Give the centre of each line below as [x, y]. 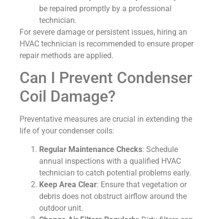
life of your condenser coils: [67, 131]
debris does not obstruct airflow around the [113, 197]
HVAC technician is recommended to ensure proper [107, 44]
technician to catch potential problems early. [115, 173]
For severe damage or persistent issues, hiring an [103, 32]
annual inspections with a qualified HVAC [110, 161]
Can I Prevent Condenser [106, 77]
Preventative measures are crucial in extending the [106, 119]
